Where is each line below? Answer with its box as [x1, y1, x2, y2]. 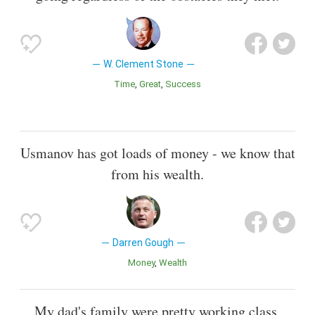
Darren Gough [112, 236, 174, 248]
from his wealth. [111, 164, 204, 184]
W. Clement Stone [103, 58, 184, 70]
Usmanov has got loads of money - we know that [20, 143, 295, 162]
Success [172, 78, 201, 89]
